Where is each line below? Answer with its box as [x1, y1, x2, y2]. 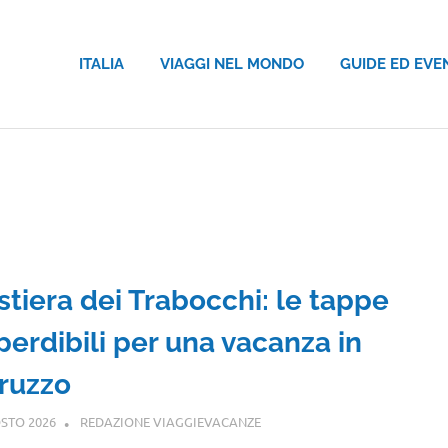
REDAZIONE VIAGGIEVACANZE [80, 413, 262, 431]
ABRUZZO [261, 413, 320, 431]
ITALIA [79, 54, 124, 73]
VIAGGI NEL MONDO [160, 54, 304, 73]
